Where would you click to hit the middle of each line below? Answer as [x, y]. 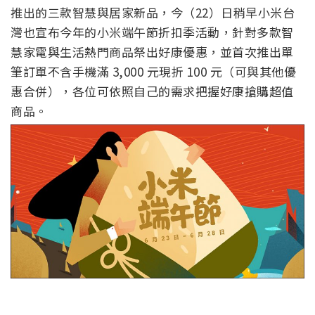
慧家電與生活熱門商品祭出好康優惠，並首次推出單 [152, 52]
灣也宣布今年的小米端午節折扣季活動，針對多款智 [152, 32]
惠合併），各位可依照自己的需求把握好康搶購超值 [152, 91]
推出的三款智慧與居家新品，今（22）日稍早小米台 [153, 13]
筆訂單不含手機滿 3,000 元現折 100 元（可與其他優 [153, 72]
